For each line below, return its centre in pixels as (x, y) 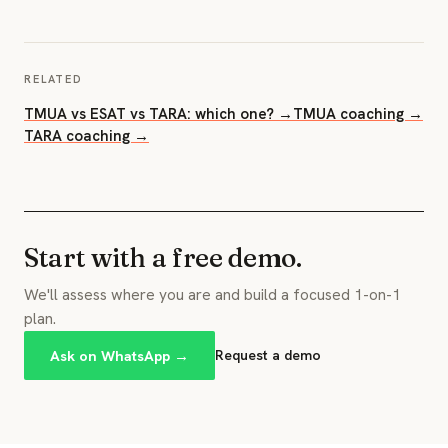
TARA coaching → (86, 136)
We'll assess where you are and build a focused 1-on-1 (212, 294)
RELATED (54, 79)
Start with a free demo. (163, 258)
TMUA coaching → (358, 114)
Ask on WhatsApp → (119, 355)
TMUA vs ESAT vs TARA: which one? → (158, 114)
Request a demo (268, 355)
